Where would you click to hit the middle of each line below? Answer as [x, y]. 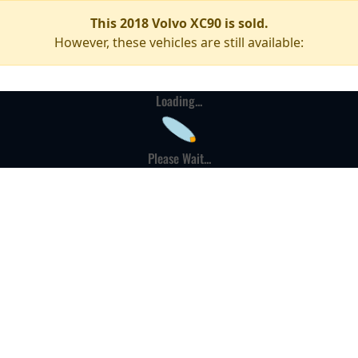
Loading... [179, 101]
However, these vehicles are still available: [179, 42]
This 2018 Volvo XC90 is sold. [179, 23]
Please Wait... [179, 158]
